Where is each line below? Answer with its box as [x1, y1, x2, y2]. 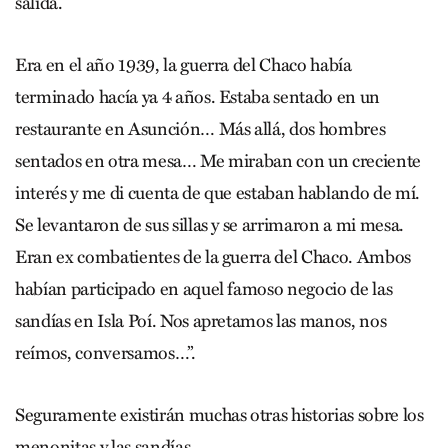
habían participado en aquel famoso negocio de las [15, 277, 393, 300]
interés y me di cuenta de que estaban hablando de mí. [15, 181, 420, 204]
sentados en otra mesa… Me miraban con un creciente [15, 149, 422, 172]
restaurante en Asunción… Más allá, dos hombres [15, 117, 386, 140]
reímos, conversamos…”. [15, 341, 196, 364]
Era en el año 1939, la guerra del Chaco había [15, 53, 352, 76]
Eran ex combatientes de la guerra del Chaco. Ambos [15, 245, 412, 268]
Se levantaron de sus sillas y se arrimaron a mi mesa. [15, 213, 404, 236]
